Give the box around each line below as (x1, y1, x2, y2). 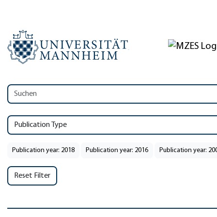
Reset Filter (14, 172, 50, 180)
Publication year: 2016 (86, 147, 148, 154)
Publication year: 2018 (12, 147, 75, 154)
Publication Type (14, 121, 67, 129)
